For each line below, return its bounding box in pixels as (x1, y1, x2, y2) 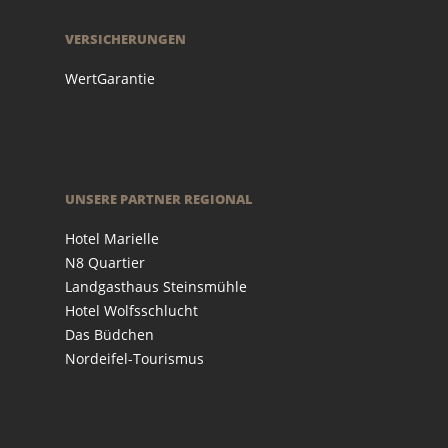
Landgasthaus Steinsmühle (65, 276, 247, 296)
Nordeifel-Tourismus (65, 348, 204, 368)
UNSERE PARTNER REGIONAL (65, 189, 253, 208)
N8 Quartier (65, 252, 145, 272)
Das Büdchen (65, 324, 154, 344)
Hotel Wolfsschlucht (65, 300, 198, 320)
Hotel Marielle (65, 228, 159, 248)
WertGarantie (65, 68, 155, 88)
